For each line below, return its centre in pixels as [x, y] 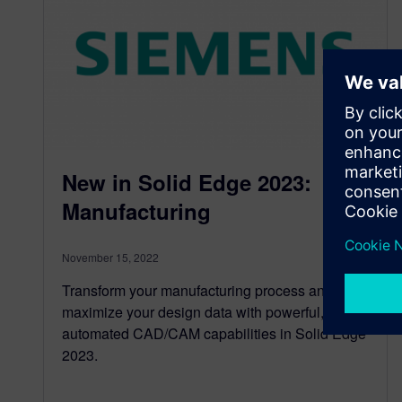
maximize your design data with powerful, [193, 311]
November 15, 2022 [110, 257]
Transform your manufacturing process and [197, 290]
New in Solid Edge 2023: [187, 182]
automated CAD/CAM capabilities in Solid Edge [214, 333]
